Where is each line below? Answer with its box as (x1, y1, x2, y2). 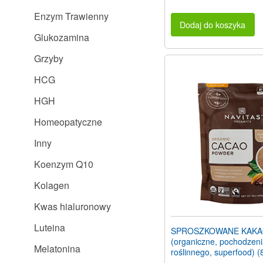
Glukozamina (34, 31, 89, 44)
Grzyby (34, 52, 63, 65)
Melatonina (34, 242, 80, 255)
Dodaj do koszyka (180, 18, 246, 31)
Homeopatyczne (34, 115, 102, 129)
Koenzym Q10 (34, 157, 93, 171)
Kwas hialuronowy (34, 200, 111, 213)
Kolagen (34, 178, 69, 192)
